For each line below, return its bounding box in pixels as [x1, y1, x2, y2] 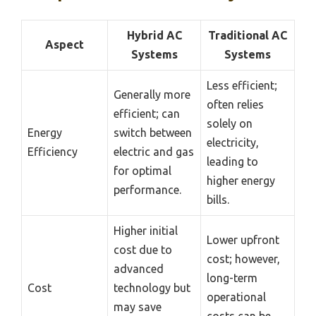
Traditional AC [208, 29, 287, 42]
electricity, [207, 136, 259, 150]
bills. [207, 193, 229, 207]
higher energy [207, 174, 275, 188]
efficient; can [114, 107, 180, 121]
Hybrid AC [126, 29, 182, 42]
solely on [207, 117, 253, 130]
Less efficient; [207, 79, 277, 92]
